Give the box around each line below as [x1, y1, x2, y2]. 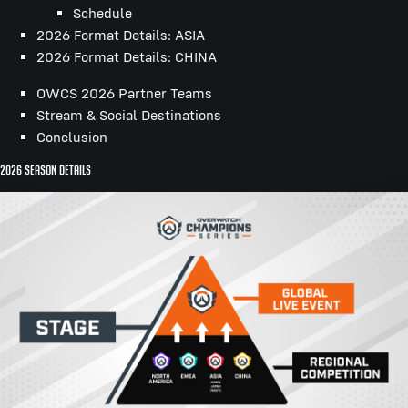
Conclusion [36, 128, 107, 147]
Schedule [73, 5, 132, 23]
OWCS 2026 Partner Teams [36, 85, 212, 103]
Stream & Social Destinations [36, 107, 221, 125]
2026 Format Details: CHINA [36, 48, 217, 66]
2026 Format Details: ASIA [36, 26, 205, 45]
